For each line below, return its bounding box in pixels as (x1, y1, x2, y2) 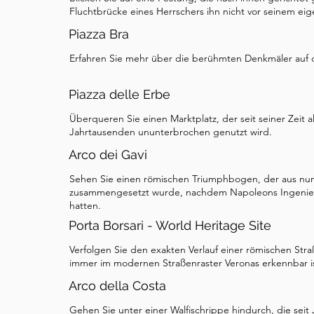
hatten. (69, 199, 101, 212)
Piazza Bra (69, 27, 129, 41)
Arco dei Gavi (69, 147, 147, 162)
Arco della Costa (69, 278, 166, 293)
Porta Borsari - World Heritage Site (69, 218, 271, 233)
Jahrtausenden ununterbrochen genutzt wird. (69, 125, 272, 138)
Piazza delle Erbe (69, 87, 170, 102)
